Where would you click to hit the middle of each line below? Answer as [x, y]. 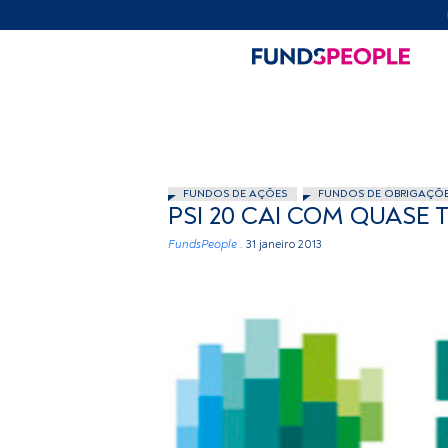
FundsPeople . [205, 244]
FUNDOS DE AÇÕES [235, 193]
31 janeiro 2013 [284, 244]
